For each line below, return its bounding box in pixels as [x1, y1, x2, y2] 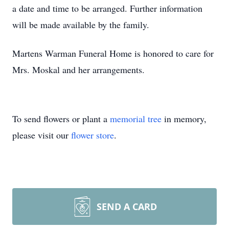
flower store [71, 129, 114, 141]
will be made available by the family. [12, 18, 149, 31]
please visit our [12, 129, 71, 141]
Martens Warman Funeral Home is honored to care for [12, 47, 214, 59]
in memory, [162, 112, 207, 125]
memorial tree [110, 112, 162, 125]
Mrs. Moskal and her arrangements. [12, 63, 145, 76]
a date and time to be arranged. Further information [12, 2, 202, 14]
